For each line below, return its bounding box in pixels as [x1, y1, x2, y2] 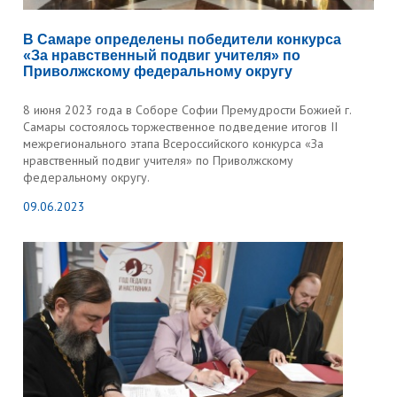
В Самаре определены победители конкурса [23, 32, 342, 47]
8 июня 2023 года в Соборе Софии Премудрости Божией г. [23, 102, 352, 118]
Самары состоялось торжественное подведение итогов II [23, 119, 339, 135]
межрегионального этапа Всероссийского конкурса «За [23, 136, 324, 152]
